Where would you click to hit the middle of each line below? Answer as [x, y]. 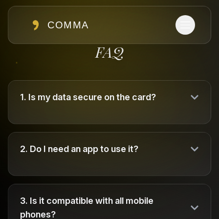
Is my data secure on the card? [92, 97]
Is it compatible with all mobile [92, 201]
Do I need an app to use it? [84, 149]
